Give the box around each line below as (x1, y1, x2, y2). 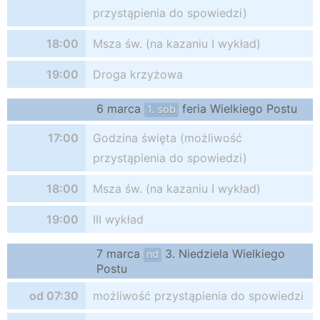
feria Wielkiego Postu (179, 101, 297, 116)
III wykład (93, 212, 144, 226)
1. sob (147, 103, 176, 115)
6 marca (96, 101, 144, 116)
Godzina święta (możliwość (93, 131, 242, 145)
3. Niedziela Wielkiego (161, 246, 285, 261)
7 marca (96, 246, 144, 261)
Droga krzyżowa (93, 67, 183, 81)
